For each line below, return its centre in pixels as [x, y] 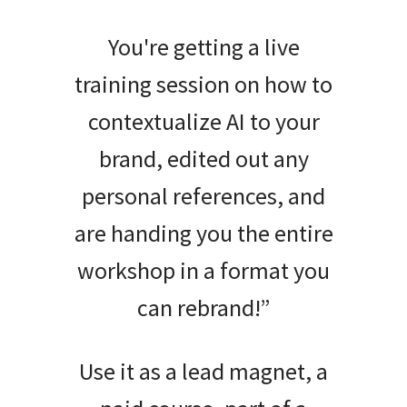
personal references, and [203, 196]
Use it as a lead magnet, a [203, 371]
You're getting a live [203, 47]
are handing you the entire [203, 233]
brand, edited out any [203, 159]
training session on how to [203, 84]
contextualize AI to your [203, 122]
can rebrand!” [203, 308]
